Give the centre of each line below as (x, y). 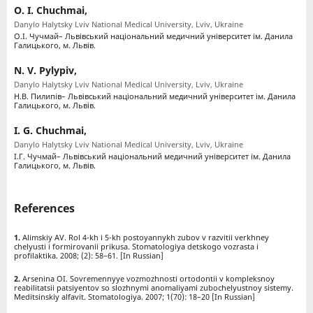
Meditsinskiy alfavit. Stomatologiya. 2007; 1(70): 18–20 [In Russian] (134, 297)
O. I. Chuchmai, (50, 10)
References (44, 209)
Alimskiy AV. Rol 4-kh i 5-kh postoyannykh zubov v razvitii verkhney (145, 238)
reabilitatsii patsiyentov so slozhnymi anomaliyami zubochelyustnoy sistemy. (153, 288)
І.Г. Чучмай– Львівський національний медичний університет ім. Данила (152, 156)
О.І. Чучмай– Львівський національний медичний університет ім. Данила (153, 36)
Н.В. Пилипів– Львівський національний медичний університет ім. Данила (154, 96)
